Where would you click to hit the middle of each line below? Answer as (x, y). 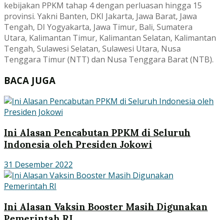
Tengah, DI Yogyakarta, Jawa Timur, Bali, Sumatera (98, 27)
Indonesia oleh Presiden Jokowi (78, 144)
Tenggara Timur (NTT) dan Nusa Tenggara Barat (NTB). (109, 60)
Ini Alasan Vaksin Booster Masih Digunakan (106, 206)
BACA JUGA (30, 81)
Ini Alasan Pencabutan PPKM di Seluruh (97, 132)
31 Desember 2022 (38, 165)
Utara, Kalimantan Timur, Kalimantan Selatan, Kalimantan (110, 38)
